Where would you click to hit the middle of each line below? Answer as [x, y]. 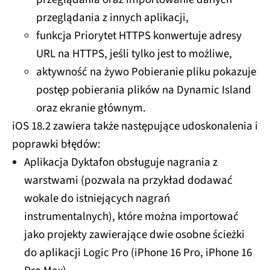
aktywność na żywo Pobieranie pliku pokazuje [146, 72]
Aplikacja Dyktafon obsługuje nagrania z [121, 163]
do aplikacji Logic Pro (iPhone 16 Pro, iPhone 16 [138, 253]
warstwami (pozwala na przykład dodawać [128, 181]
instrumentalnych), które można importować [131, 217]
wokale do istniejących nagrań [97, 199]
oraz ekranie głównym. [91, 108]
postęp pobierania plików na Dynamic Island [144, 90]
